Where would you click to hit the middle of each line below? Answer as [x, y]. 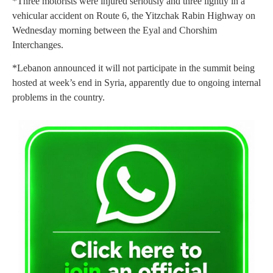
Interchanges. [38, 44]
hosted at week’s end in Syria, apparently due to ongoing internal [136, 83]
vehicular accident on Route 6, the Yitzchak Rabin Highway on [134, 15]
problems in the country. [58, 97]
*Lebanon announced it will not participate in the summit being [133, 68]
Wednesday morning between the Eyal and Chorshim [115, 30]
